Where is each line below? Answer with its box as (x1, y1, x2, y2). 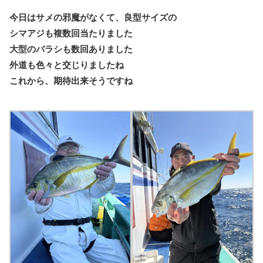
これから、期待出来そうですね (9, 76, 133, 86)
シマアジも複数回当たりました (9, 28, 133, 38)
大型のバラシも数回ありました (9, 44, 133, 54)
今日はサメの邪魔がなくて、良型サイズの (9, 12, 177, 22)
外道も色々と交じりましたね (9, 60, 124, 70)
